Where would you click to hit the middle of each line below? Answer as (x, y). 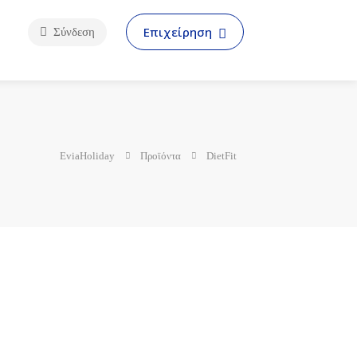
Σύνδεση (73, 32)
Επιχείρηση (179, 32)
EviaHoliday (87, 155)
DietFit (222, 155)
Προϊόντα (161, 155)
